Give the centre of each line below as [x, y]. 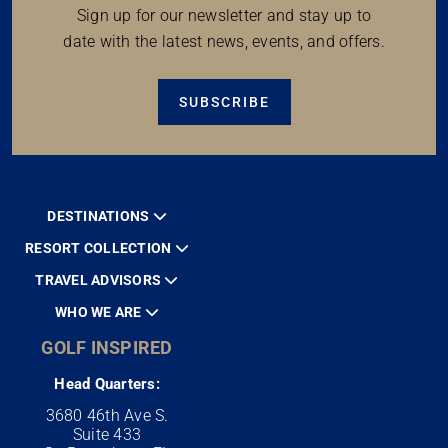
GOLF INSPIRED [107, 347]
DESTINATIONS [100, 215]
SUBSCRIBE [224, 101]
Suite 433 [107, 434]
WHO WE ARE [100, 311]
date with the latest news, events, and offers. [224, 41]
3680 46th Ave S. [107, 415]
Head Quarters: [107, 383]
